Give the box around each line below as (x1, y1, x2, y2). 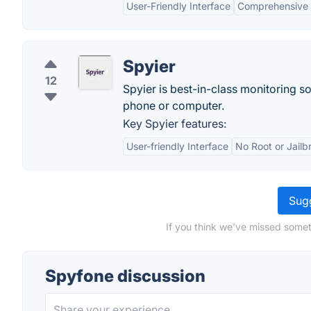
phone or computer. (123, 99, 224, 112)
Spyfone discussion (45, 266, 205, 286)
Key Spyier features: (123, 117, 226, 131)
